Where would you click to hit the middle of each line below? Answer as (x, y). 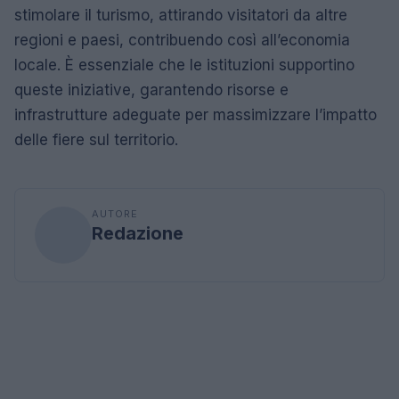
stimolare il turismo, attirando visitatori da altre (181, 15)
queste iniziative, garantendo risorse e (151, 90)
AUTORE (115, 214)
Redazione (138, 233)
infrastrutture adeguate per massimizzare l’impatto (195, 115)
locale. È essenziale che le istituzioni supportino (184, 65)
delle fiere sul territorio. (96, 140)
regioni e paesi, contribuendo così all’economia (182, 40)
